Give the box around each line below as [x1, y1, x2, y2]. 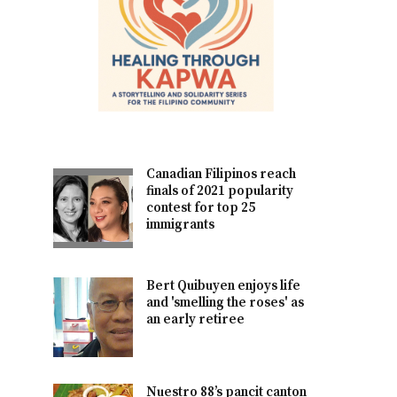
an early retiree [146, 311, 245, 329]
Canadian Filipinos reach [146, 166, 297, 183]
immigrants [146, 216, 215, 234]
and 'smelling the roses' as [146, 294, 305, 312]
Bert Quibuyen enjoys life [146, 277, 301, 295]
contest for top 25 [146, 199, 256, 217]
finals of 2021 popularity [146, 183, 294, 200]
